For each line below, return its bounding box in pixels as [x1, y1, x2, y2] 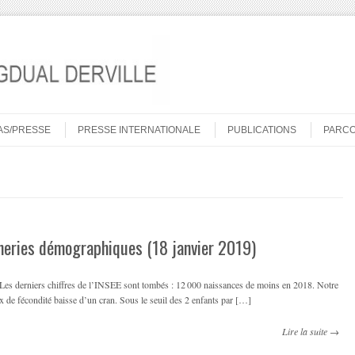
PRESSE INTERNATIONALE [78, 124, 200, 136]
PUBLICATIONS [227, 124, 296, 136]
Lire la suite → [282, 324, 339, 338]
